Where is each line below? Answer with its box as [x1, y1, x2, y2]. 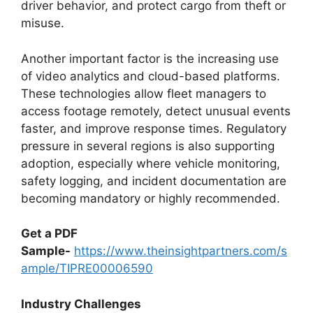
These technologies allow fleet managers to [21, 86, 266, 101]
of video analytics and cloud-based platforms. [21, 68, 280, 83]
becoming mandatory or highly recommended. [21, 191, 280, 205]
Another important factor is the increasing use [21, 51, 279, 66]
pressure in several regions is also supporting [21, 138, 275, 153]
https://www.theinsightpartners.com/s [74, 244, 287, 258]
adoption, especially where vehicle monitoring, [21, 156, 280, 170]
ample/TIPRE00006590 [21, 261, 153, 275]
